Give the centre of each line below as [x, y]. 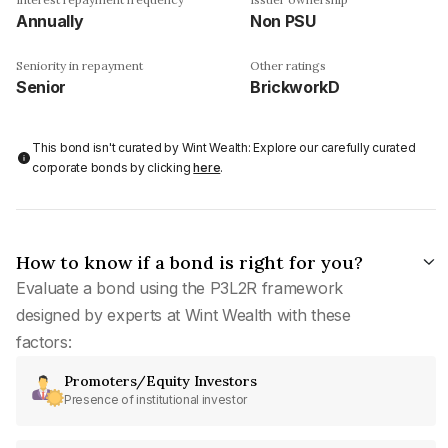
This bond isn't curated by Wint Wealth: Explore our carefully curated [224, 147]
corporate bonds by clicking [113, 167]
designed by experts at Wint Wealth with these [183, 314]
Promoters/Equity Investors [160, 380]
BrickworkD [295, 86]
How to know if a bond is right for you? [189, 262]
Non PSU [283, 20]
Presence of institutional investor [156, 399]
